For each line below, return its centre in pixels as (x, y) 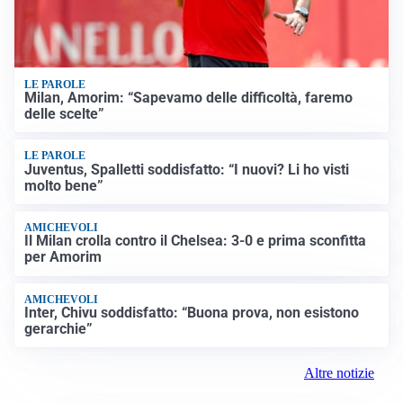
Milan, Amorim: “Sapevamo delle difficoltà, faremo (189, 97)
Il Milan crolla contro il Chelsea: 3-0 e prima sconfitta (196, 241)
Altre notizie (339, 373)
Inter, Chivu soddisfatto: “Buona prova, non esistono (192, 313)
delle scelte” (65, 113)
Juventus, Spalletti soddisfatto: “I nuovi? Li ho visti (187, 169)
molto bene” (64, 185)
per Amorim (63, 257)
